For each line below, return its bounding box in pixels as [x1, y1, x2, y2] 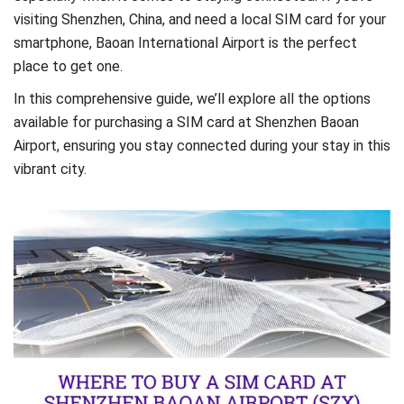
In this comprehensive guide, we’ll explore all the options [14, 89, 371, 107]
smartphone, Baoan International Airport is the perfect [14, 34, 357, 51]
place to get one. [14, 58, 123, 75]
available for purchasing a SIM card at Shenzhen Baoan [14, 113, 359, 131]
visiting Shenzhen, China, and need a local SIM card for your [14, 11, 386, 28]
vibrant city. [14, 160, 87, 178]
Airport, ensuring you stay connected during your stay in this [14, 136, 390, 154]
